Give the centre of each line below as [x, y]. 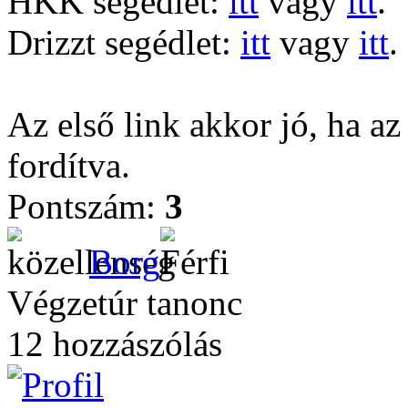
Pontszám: [86, 206]
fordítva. [69, 165]
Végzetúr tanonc [125, 303]
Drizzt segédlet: [124, 42]
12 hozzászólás [115, 344]
